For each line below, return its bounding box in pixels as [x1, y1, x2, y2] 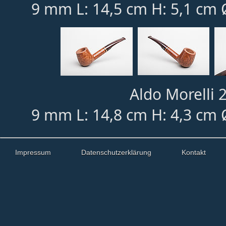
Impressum [15, 148, 51, 156]
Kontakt [182, 148, 206, 156]
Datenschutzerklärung [81, 148, 151, 156]
